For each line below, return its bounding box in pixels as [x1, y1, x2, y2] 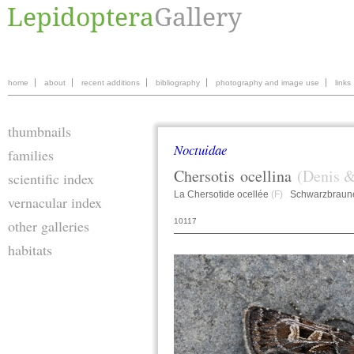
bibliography [156, 78, 200, 87]
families [8, 145, 54, 164]
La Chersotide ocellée [174, 189, 271, 201]
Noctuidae [174, 141, 227, 159]
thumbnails [8, 122, 71, 141]
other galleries [8, 217, 89, 235]
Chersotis [174, 165, 235, 187]
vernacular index [8, 193, 102, 212]
